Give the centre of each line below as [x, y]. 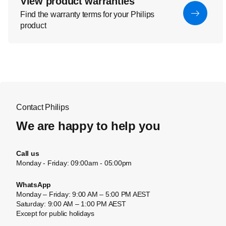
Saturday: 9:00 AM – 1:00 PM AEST [71, 204]
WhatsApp [34, 185]
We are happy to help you [88, 126]
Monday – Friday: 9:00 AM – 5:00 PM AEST [83, 194]
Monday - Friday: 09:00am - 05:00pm [74, 163]
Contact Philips [43, 107]
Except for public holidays [55, 213]
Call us [28, 153]
